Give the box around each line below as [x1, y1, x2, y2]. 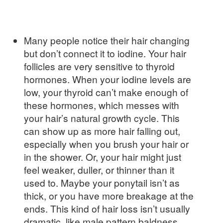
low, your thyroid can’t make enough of [24, 85, 188, 99]
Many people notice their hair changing [24, 33, 190, 47]
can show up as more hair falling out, [24, 124, 180, 138]
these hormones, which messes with [24, 98, 179, 112]
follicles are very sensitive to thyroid [24, 59, 175, 73]
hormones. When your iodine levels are [24, 72, 191, 86]
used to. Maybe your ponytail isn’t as [24, 176, 180, 190]
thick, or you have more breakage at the [24, 189, 194, 203]
